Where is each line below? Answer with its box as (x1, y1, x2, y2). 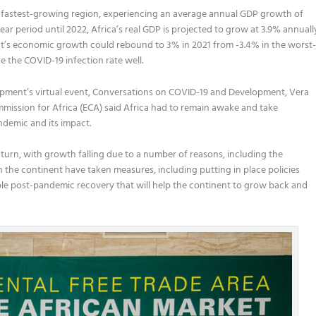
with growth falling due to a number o (23, 147, 185, 164)
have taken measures (63, 162, 154, 179)
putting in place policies (197, 162, 300, 179)
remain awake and (178, 99, 260, 116)
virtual (35, 84, 65, 101)
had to (151, 99, 179, 116)
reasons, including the (188, 147, 284, 164)
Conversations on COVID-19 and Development (92, 84, 286, 101)
